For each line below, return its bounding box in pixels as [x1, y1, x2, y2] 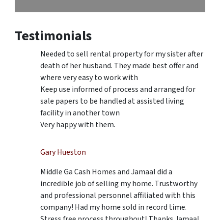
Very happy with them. [40, 119, 115, 131]
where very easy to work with [40, 72, 138, 83]
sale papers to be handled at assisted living [40, 96, 184, 107]
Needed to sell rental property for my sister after [40, 49, 203, 60]
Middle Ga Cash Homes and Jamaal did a [40, 166, 172, 178]
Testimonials [15, 26, 92, 46]
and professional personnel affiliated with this [40, 190, 195, 201]
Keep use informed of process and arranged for [40, 84, 195, 95]
